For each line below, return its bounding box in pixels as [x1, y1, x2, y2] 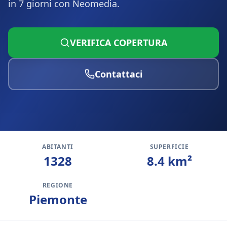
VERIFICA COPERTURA [70, 36, 167, 49]
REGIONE [42, 181, 73, 190]
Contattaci [95, 68, 142, 80]
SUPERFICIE [149, 142, 189, 151]
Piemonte [28, 191, 87, 208]
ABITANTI [42, 142, 73, 151]
